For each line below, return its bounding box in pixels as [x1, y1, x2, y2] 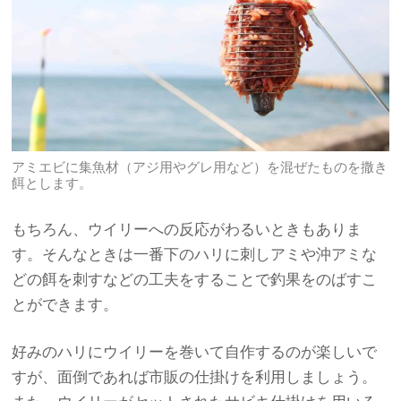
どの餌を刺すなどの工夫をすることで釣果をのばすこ [12, 269, 378, 288]
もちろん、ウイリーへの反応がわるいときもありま [12, 219, 363, 238]
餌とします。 [12, 175, 93, 192]
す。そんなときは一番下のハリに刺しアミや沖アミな [12, 244, 378, 263]
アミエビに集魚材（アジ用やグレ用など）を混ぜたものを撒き [12, 158, 388, 175]
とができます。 [12, 294, 119, 313]
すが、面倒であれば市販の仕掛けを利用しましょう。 [12, 368, 378, 387]
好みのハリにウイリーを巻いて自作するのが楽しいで [12, 343, 378, 362]
